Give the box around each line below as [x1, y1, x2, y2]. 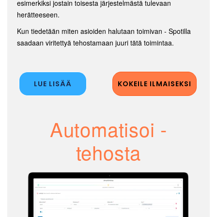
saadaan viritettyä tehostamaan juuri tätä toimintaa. [17, 37, 174, 47]
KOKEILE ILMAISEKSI [117, 78, 191, 89]
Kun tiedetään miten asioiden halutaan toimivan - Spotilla [17, 26, 191, 36]
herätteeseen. [17, 9, 62, 19]
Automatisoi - [49, 114, 168, 142]
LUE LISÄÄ [34, 78, 72, 89]
